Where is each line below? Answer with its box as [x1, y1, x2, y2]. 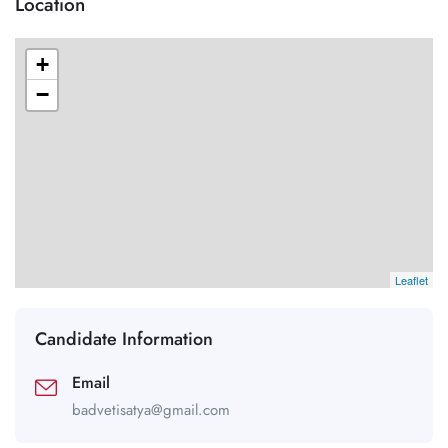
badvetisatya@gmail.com [72, 399, 230, 422]
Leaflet [395, 272, 428, 289]
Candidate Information [35, 326, 213, 353]
